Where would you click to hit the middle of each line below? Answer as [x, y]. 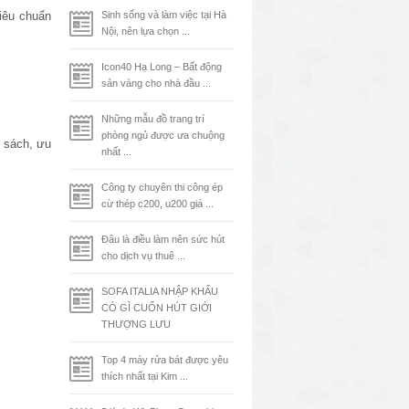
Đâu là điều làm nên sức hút [163, 239]
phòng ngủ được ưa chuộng [163, 135]
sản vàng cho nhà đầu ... [156, 83]
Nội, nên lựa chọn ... [146, 31]
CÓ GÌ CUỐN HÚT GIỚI [157, 308]
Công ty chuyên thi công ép [162, 187]
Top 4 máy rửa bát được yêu [165, 360]
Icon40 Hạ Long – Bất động [162, 67]
